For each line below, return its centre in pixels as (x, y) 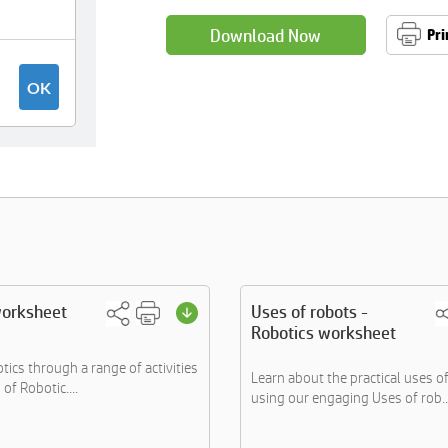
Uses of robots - (309, 311)
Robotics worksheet (323, 332)
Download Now (266, 35)
